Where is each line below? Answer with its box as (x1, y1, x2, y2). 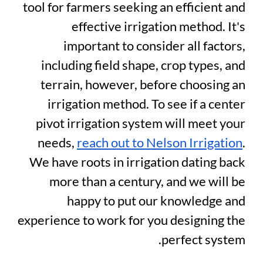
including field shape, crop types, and (41, 57, 245, 73)
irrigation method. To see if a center (48, 96, 245, 112)
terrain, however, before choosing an (41, 76, 245, 93)
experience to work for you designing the (18, 212, 245, 228)
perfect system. (161, 231, 245, 248)
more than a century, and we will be (49, 173, 245, 190)
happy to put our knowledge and (67, 193, 245, 209)
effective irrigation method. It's (72, 18, 245, 35)
